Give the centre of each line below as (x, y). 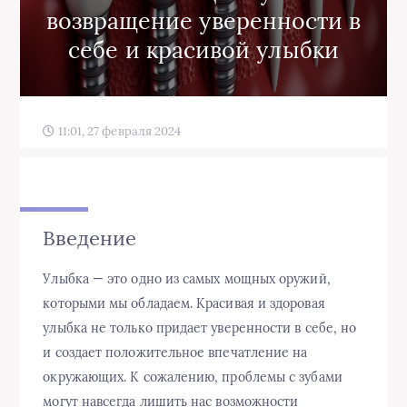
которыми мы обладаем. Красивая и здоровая (184, 304)
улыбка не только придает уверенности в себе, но (200, 328)
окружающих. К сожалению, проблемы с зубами (193, 377)
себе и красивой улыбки (203, 50)
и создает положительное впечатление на (175, 353)
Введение (90, 238)
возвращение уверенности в (203, 20)
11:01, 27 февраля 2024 (118, 131)
